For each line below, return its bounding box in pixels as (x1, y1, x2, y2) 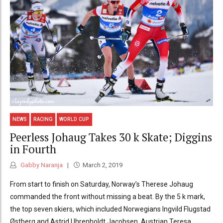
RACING (33, 116, 53, 122)
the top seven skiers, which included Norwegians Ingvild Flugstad (10, 205, 211, 214)
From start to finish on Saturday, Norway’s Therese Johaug (10, 180, 193, 189)
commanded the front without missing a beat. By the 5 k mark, (10, 193, 205, 201)
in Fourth (10, 141, 56, 156)
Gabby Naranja (19, 161, 63, 169)
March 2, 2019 (82, 161, 122, 169)
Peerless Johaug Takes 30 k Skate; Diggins (10, 129, 212, 144)
